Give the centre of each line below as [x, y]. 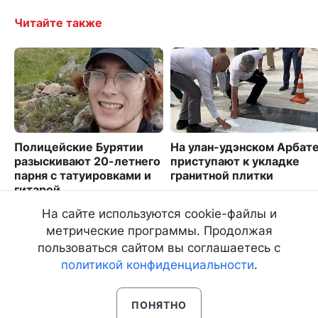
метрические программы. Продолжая [159, 231]
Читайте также [58, 22]
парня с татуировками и [83, 175]
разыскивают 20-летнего [87, 161]
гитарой [37, 189]
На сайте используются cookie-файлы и [159, 214]
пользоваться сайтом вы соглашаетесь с [159, 248]
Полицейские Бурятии [79, 147]
